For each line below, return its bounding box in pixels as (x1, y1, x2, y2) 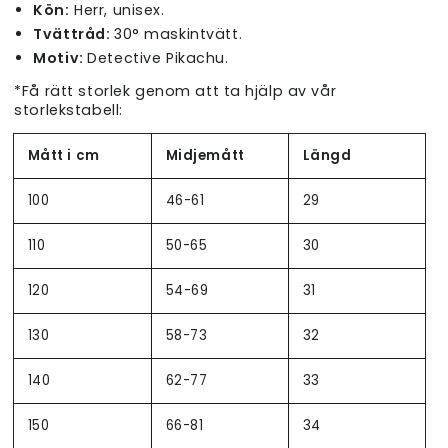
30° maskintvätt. (113, 23, 243, 44)
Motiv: (33, 47, 88, 68)
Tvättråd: (33, 23, 114, 44)
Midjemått (165, 146, 245, 166)
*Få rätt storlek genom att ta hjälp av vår (14, 80, 337, 101)
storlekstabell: (14, 99, 123, 120)
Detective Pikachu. (87, 47, 229, 68)
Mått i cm (27, 146, 100, 166)
